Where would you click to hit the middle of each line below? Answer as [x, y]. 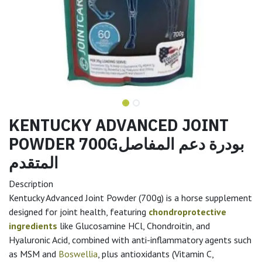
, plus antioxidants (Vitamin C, [156, 254]
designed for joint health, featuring [79, 211]
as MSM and [34, 254]
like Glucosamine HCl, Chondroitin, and [134, 225]
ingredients [33, 225]
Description [33, 183]
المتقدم [34, 162]
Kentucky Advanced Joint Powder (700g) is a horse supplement [130, 197]
